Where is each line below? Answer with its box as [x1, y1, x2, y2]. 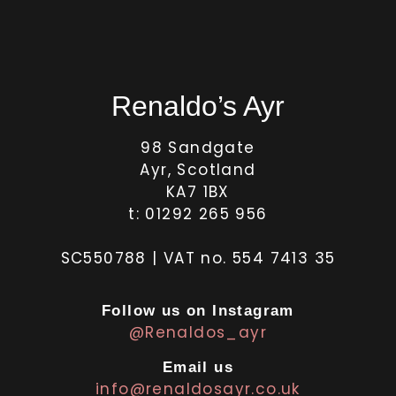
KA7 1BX [166, 180, 230, 202]
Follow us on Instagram [102, 302, 294, 320]
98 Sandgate [141, 136, 255, 158]
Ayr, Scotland [140, 158, 256, 180]
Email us [162, 359, 234, 377]
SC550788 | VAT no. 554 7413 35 [60, 247, 336, 269]
